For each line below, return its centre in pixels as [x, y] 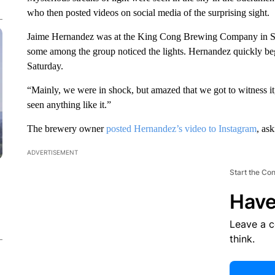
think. [242, 239]
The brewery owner [66, 129]
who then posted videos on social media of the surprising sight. [148, 13]
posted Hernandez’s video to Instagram [181, 129]
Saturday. [45, 66]
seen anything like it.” [69, 105]
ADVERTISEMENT [52, 152]
